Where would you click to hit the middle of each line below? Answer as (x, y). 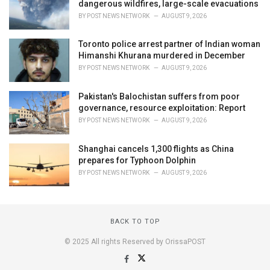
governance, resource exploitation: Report (162, 108)
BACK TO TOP (135, 222)
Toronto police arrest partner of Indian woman (169, 44)
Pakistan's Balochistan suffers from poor (159, 97)
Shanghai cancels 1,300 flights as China (156, 149)
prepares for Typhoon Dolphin (137, 160)
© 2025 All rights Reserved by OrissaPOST (135, 242)
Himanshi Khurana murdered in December (162, 56)
